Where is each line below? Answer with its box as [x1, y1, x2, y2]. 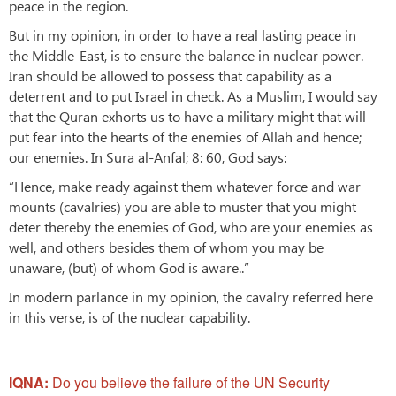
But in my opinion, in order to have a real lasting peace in [9, 25, 356, 44]
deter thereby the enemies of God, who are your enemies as [9, 217, 373, 236]
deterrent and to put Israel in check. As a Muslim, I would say [9, 86, 377, 105]
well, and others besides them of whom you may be [9, 237, 324, 256]
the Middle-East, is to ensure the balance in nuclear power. [9, 45, 363, 65]
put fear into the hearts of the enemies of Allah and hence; [9, 126, 362, 146]
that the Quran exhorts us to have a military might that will [9, 106, 366, 126]
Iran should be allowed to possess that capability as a [9, 65, 331, 85]
